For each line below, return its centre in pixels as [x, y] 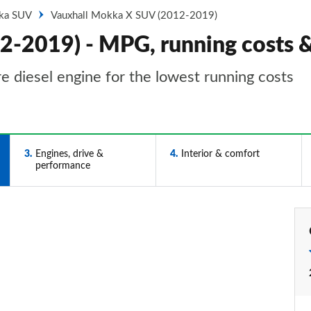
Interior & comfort [220, 154]
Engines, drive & [69, 154]
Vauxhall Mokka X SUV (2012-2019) [134, 16]
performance [62, 166]
